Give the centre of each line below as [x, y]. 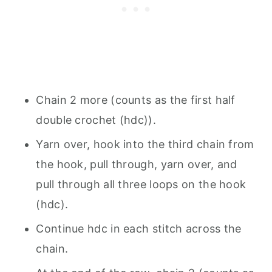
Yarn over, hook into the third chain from [145, 144]
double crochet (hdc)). [96, 120]
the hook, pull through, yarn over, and [137, 164]
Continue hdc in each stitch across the [139, 228]
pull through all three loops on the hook [141, 184]
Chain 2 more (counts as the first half [136, 100]
